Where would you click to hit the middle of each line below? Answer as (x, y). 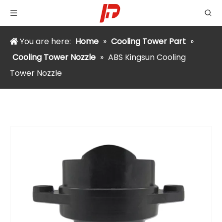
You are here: (45, 41)
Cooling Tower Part (148, 41)
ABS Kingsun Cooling (147, 57)
